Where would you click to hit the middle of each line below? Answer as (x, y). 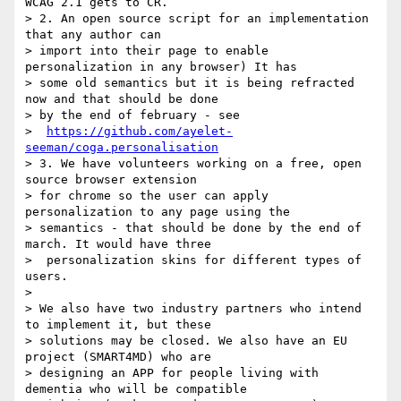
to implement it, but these (118, 325)
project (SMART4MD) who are (118, 357)
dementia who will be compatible (136, 389)
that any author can (93, 35)
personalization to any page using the (158, 212)
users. (47, 277)
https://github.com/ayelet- (140, 132)
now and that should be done (122, 99)
